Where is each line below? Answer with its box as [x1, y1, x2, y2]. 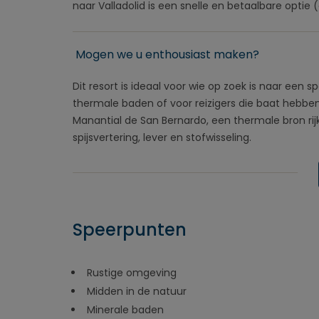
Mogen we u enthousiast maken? [75, 46, 259, 63]
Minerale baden [87, 303, 164, 317]
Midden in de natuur [87, 284, 187, 298]
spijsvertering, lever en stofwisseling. [73, 130, 251, 145]
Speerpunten [73, 218, 187, 241]
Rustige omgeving [87, 266, 177, 280]
